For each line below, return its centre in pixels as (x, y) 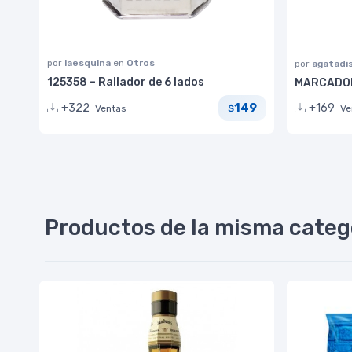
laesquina (89, 62)
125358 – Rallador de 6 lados (126, 82)
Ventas (111, 108)
